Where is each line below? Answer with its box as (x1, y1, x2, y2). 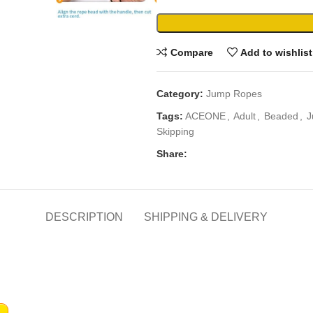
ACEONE (185, 110, 226, 122)
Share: (156, 148, 187, 159)
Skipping (156, 126, 194, 137)
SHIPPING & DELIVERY (144, 211, 268, 223)
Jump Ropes (206, 88, 262, 99)
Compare (170, 46, 213, 58)
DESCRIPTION (45, 211, 123, 223)
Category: (156, 88, 203, 99)
